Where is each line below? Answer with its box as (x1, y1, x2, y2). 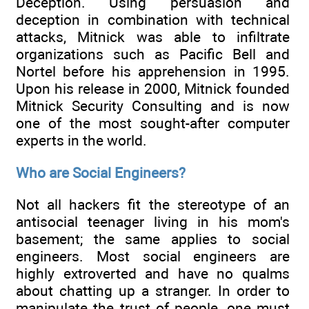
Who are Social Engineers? (16, 163, 186, 181)
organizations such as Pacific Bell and (16, 46, 290, 63)
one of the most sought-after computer (16, 114, 290, 132)
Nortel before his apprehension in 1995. (16, 63, 290, 81)
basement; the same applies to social (16, 230, 290, 248)
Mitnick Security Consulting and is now (16, 97, 290, 115)
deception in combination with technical (16, 11, 290, 29)
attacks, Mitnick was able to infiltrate (16, 28, 290, 46)
